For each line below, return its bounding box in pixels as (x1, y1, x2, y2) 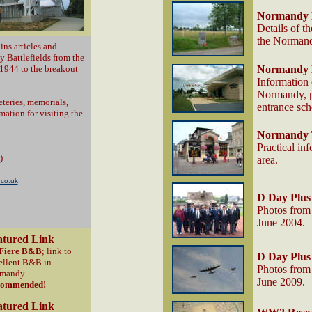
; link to (41, 246, 72, 256)
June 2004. (256, 217, 305, 228)
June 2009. (256, 276, 305, 288)
